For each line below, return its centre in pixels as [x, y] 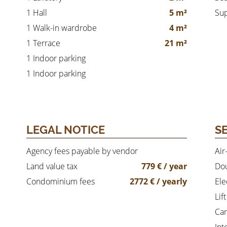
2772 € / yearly [158, 181]
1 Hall [37, 13]
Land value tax [52, 166]
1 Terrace [43, 43]
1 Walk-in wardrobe [62, 28]
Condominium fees [61, 181]
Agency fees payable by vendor [82, 151]
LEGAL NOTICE [66, 130]
